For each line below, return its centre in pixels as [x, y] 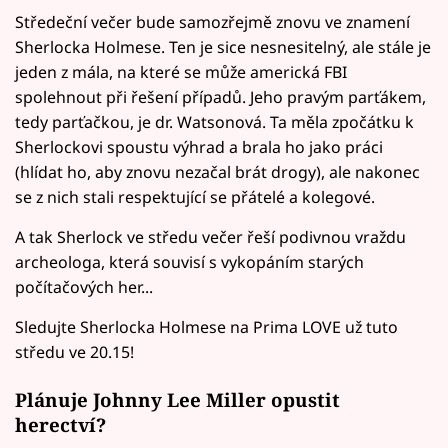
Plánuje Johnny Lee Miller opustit [177, 399]
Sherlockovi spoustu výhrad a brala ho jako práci [199, 146]
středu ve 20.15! [74, 351]
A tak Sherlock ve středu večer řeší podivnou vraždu [210, 236]
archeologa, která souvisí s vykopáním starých [189, 261]
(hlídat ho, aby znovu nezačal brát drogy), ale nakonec [217, 171]
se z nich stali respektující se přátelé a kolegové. [195, 196]
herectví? [60, 424]
